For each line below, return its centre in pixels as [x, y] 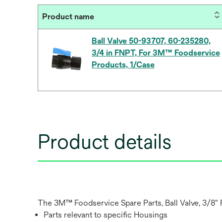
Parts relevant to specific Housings [106, 215]
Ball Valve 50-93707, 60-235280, [151, 41]
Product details [105, 141]
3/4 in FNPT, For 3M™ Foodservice [156, 53]
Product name [68, 17]
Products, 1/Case [123, 65]
